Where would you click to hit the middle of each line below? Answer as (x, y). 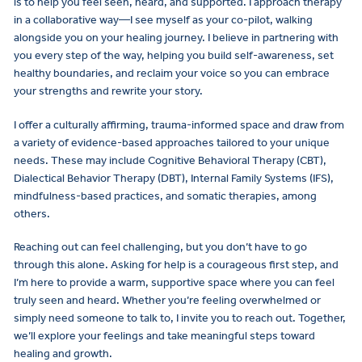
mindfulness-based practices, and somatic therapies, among (165, 196)
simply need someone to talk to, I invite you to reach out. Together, (180, 318)
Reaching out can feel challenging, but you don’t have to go (160, 247)
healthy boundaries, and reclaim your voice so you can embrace (172, 73)
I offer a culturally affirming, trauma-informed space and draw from (179, 124)
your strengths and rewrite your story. (108, 90)
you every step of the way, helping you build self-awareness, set (174, 55)
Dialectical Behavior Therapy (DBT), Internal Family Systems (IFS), (174, 178)
